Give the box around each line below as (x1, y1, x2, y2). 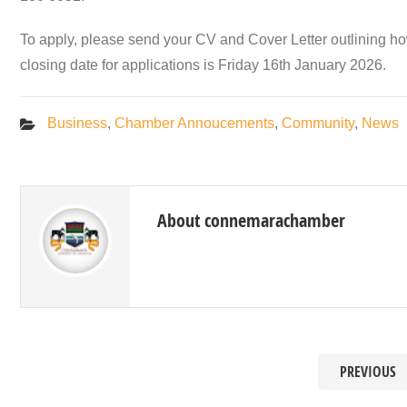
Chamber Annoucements (114, 115, 274, 132)
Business (47, 115, 107, 132)
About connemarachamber (157, 208, 345, 233)
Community (282, 115, 354, 132)
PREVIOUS (340, 362, 396, 382)
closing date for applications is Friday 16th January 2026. (20, 57, 386, 74)
